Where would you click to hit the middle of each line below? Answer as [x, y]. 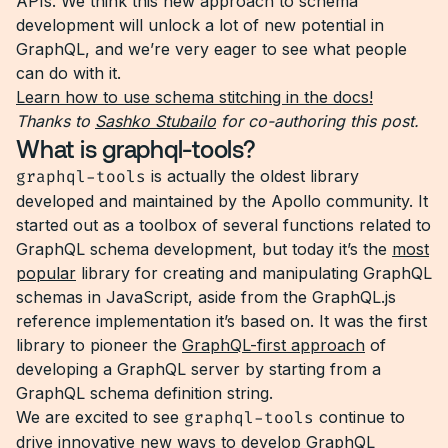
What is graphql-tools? [136, 148]
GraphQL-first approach [273, 345]
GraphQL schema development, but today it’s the [204, 249]
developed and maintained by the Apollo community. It [222, 201]
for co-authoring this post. [317, 121]
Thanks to [55, 121]
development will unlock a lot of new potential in [200, 25]
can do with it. [68, 73]
